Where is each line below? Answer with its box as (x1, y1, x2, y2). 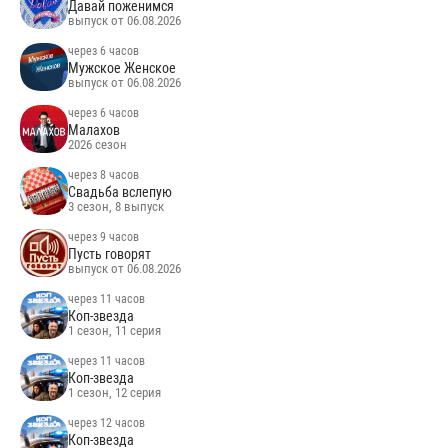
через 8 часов (68, 167, 140, 182)
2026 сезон (68, 136, 128, 152)
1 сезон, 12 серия (68, 384, 162, 400)
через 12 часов (68, 415, 146, 430)
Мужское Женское (68, 59, 177, 76)
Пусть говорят (68, 245, 152, 262)
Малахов (68, 121, 121, 138)
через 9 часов (68, 229, 140, 244)
